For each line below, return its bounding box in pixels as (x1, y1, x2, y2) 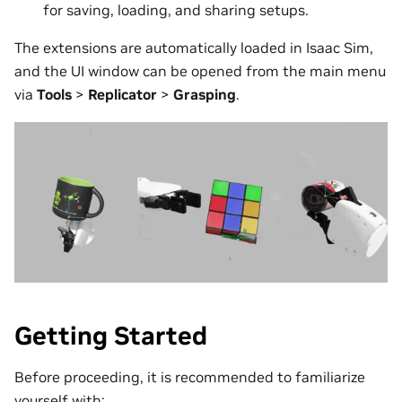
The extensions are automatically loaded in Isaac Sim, (14, 38, 373, 57)
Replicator (88, 84, 157, 103)
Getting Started (14, 319, 207, 352)
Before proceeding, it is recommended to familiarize (14, 368, 365, 387)
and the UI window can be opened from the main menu (14, 61, 386, 80)
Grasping (173, 84, 236, 103)
